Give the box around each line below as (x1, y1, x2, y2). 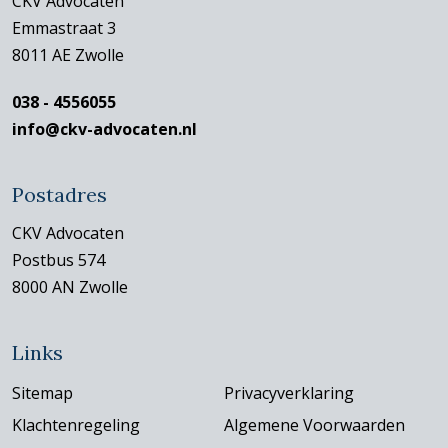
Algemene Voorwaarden (224, 414, 406, 437)
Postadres (12, 181, 107, 207)
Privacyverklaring (224, 382, 355, 405)
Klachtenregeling (12, 414, 141, 437)
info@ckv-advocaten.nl (12, 117, 198, 140)
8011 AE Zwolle (12, 43, 125, 66)
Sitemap (12, 382, 74, 405)
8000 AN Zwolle (12, 276, 129, 299)
